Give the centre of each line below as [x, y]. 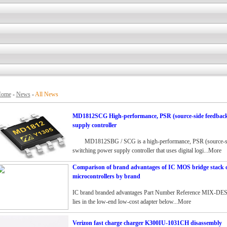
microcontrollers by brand [106, 176]
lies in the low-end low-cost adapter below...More [131, 202]
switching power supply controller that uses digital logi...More [147, 150]
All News [46, 94]
